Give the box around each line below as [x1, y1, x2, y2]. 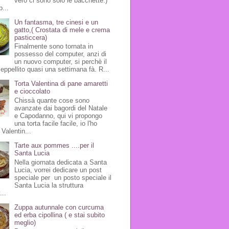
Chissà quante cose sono [14, 96, 90, 104]
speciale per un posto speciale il [14, 173, 112, 181]
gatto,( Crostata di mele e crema [14, 26, 110, 34]
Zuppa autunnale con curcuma [14, 203, 104, 211]
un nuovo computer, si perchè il [14, 58, 107, 66]
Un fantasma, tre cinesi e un [14, 18, 99, 26]
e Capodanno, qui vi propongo [14, 111, 103, 120]
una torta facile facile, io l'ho [14, 119, 98, 127]
